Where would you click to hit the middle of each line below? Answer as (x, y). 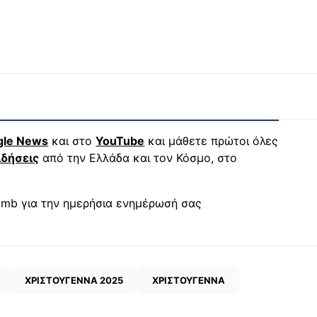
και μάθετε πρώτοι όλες (212, 140)
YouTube (120, 140)
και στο (72, 140)
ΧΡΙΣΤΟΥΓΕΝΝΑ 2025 (74, 280)
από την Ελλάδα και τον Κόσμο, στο (138, 157)
